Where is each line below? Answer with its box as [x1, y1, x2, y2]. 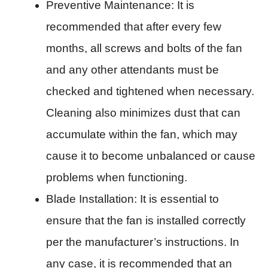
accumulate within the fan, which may [46, 127, 237, 141]
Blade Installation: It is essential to [46, 192, 219, 205]
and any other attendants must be [46, 63, 219, 76]
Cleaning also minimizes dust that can [46, 106, 240, 119]
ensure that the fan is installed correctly [46, 214, 246, 227]
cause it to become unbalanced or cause [46, 149, 255, 162]
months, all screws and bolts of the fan [46, 41, 242, 54]
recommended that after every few [46, 20, 221, 33]
